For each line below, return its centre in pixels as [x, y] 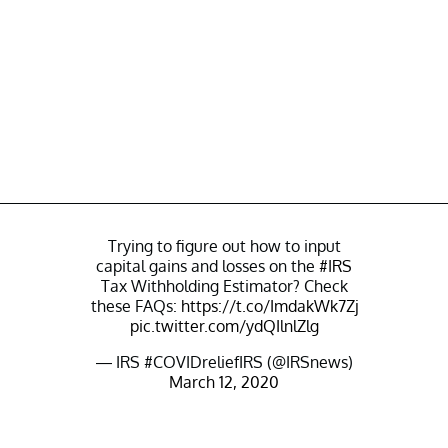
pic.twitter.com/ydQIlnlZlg [224, 325]
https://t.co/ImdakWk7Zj [269, 305]
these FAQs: [135, 305]
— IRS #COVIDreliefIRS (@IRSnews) [224, 361]
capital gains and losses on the [207, 265]
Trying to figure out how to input [224, 245]
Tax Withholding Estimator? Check [224, 285]
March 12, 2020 [224, 381]
